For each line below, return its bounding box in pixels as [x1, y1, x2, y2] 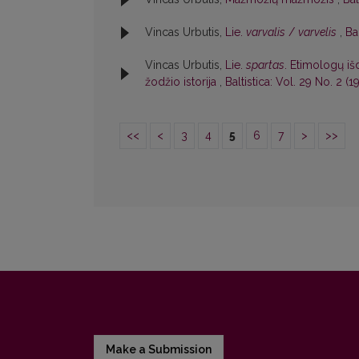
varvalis [246, 26, 285, 39]
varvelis [298, 26, 337, 39]
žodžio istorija [145, 75, 220, 89]
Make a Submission [106, 343, 212, 357]
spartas [246, 58, 284, 72]
